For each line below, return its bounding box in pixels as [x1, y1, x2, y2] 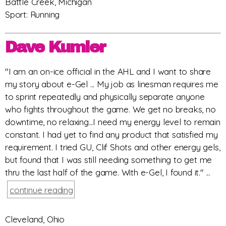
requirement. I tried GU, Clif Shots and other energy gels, [5, 142, 220, 153]
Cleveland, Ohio [5, 214, 65, 225]
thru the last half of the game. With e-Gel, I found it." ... [5, 167, 210, 178]
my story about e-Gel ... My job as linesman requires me [5, 79, 218, 90]
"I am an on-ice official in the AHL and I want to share [5, 66, 211, 77]
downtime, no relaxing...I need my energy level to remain [5, 117, 220, 128]
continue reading [10, 185, 73, 196]
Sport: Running [5, 9, 60, 20]
